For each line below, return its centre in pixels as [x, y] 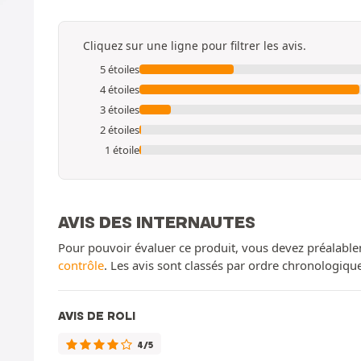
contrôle [81, 265]
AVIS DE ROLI [97, 315]
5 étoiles [120, 69]
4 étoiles [120, 89]
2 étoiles [120, 129]
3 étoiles [120, 109]
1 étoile [122, 149]
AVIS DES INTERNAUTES [157, 222]
